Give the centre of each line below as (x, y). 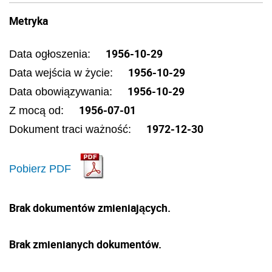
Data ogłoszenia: (51, 54)
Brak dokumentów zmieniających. (90, 208)
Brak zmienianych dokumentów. (85, 244)
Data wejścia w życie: (63, 73)
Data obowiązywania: (62, 92)
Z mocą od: (38, 110)
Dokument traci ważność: (72, 129)
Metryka (29, 21)
